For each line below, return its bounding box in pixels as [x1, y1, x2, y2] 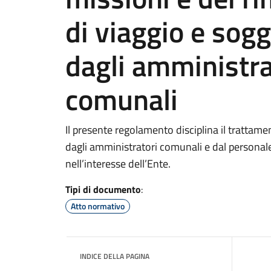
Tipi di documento [65, 182, 141, 197]
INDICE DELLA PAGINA [80, 250, 149, 262]
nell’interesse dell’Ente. [65, 155, 171, 172]
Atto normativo [71, 200, 125, 212]
